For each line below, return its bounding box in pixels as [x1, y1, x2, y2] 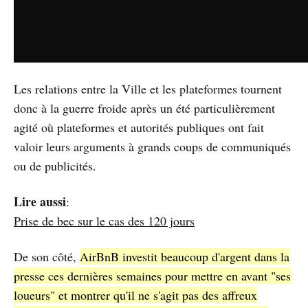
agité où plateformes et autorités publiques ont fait [14, 119, 264, 136]
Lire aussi [14, 192, 66, 211]
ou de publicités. [14, 157, 96, 175]
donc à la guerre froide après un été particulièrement [14, 100, 275, 117]
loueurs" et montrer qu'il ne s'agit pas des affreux [14, 287, 257, 304]
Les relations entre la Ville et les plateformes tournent [14, 80, 282, 98]
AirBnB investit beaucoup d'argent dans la [80, 248, 289, 265]
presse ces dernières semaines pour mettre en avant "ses [14, 267, 291, 285]
